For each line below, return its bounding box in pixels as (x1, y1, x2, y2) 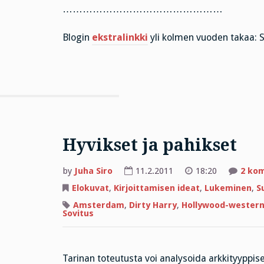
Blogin (62, 32, 92, 44)
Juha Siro (74, 166, 113, 177)
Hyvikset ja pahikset (62, 136, 237, 156)
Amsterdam (72, 199, 124, 210)
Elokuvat (71, 182, 109, 193)
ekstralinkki (91, 32, 148, 44)
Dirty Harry (128, 199, 177, 210)
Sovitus (62, 207, 94, 219)
